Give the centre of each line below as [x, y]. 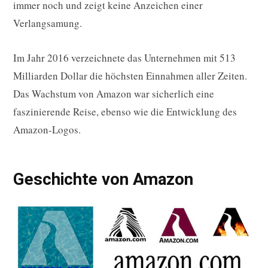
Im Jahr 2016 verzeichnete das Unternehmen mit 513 [124, 58]
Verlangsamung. [48, 23]
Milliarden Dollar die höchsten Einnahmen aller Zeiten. [130, 76]
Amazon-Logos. [47, 130]
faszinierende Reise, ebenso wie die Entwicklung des [125, 112]
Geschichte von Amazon [103, 179]
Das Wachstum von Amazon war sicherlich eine [114, 94]
